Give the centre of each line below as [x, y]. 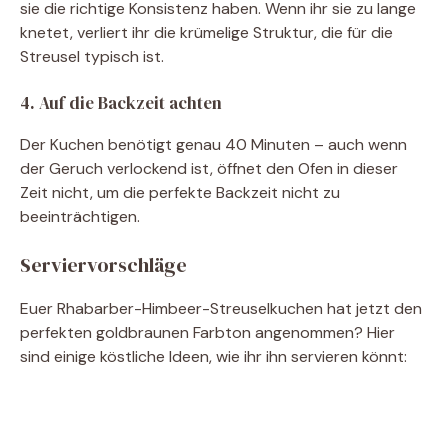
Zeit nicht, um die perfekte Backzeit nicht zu [180, 193]
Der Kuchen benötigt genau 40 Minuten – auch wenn [213, 145]
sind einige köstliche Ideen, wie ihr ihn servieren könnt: [213, 357]
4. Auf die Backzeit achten [121, 103]
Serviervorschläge [103, 265]
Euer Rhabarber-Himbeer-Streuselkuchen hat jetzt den [221, 309]
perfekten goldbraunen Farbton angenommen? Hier [207, 333]
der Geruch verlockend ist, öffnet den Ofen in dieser [209, 169]
